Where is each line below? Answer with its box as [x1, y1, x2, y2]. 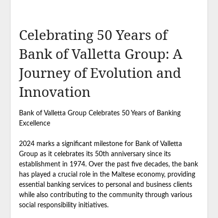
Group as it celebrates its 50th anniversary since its [18, 150, 171, 158]
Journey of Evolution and [18, 63, 181, 82]
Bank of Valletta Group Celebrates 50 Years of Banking [18, 109, 181, 117]
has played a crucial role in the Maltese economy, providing [18, 171, 195, 178]
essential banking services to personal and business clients [18, 181, 192, 188]
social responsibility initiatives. [18, 201, 109, 209]
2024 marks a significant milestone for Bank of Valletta [18, 140, 182, 147]
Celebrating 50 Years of [18, 25, 167, 44]
